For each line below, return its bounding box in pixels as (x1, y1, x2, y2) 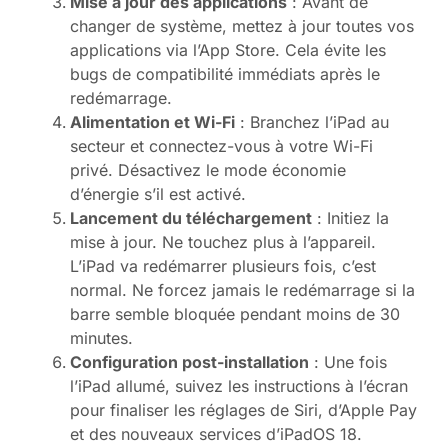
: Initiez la (312, 208, 389, 229)
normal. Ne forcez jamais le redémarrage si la (70, 280, 415, 301)
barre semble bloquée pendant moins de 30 (70, 304, 400, 325)
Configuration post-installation (70, 352, 309, 373)
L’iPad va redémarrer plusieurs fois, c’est (70, 256, 376, 277)
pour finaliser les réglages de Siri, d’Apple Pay (70, 400, 417, 421)
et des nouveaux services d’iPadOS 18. (70, 424, 362, 445)
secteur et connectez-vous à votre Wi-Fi (70, 136, 373, 157)
